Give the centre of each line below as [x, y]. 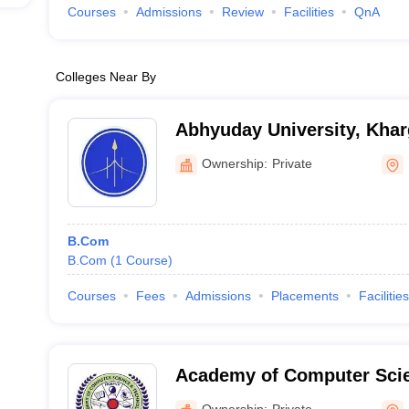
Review [242, 12]
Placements [304, 296]
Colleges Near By [105, 77]
